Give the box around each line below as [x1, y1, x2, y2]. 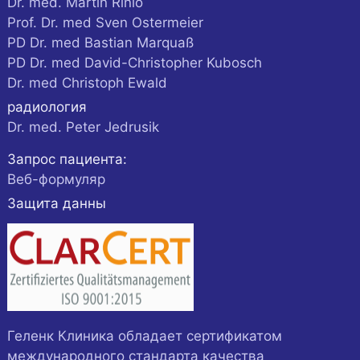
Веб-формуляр [6, 171, 105, 188]
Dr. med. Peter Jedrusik [6, 119, 159, 136]
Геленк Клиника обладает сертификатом [6, 328, 282, 345]
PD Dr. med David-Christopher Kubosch [6, 55, 262, 72]
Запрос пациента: [6, 151, 127, 168]
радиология [6, 99, 87, 116]
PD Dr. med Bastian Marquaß [6, 35, 194, 51]
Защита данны [6, 195, 106, 212]
